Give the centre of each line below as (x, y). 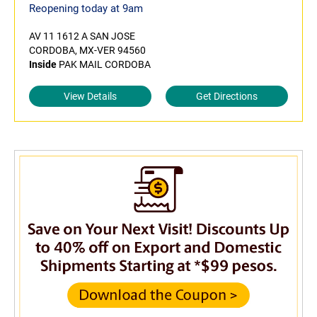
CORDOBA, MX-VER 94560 (87, 50)
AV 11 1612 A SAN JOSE (82, 36)
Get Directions (227, 96)
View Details (90, 96)
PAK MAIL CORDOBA (104, 64)
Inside (43, 64)
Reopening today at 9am (86, 8)
